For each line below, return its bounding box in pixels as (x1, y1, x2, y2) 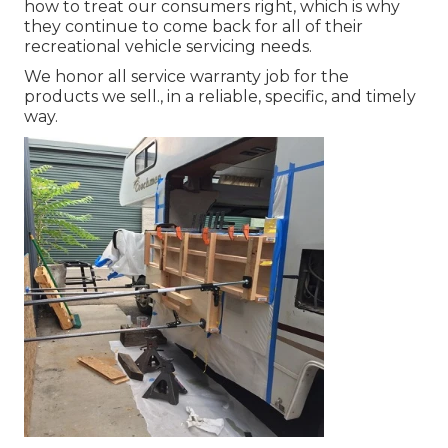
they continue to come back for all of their (24, 17, 363, 37)
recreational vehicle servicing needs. (24, 37, 312, 57)
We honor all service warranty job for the (24, 67, 349, 87)
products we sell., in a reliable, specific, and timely (24, 87, 416, 107)
